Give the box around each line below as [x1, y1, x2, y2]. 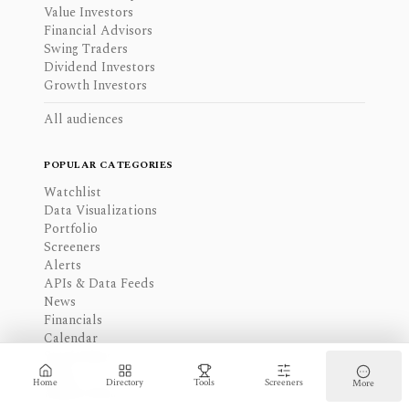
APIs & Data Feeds [44, 274, 154, 294]
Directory [106, 376, 144, 389]
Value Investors [44, 3, 133, 23]
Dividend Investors [44, 58, 155, 78]
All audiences [44, 110, 123, 130]
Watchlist [44, 183, 101, 203]
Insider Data [44, 383, 117, 404]
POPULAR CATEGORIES [44, 157, 173, 173]
